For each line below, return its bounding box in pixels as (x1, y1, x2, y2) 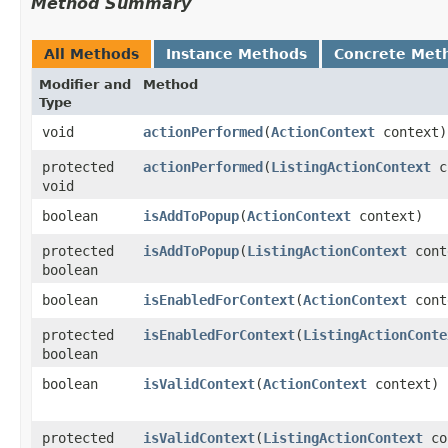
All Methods (44, 45, 139, 62)
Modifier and (39, 76, 131, 92)
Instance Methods (166, 45, 307, 62)
